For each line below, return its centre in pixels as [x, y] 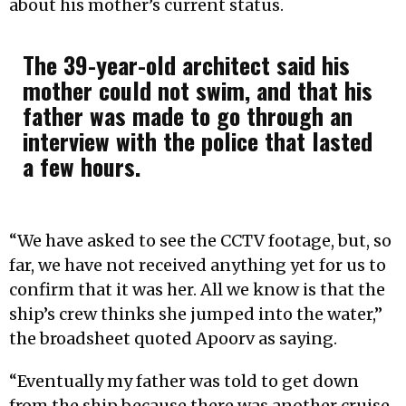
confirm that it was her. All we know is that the [197, 289]
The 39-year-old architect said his [186, 64]
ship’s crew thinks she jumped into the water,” [196, 314]
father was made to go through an [188, 115]
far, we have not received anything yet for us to [198, 265]
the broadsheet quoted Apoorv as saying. [173, 338]
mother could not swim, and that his [198, 90]
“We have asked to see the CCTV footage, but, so [200, 240]
